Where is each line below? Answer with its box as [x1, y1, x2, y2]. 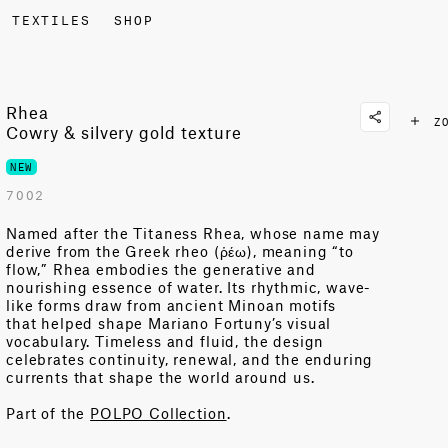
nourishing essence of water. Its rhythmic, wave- [6, 277, 372, 296]
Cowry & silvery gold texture [6, 122, 242, 142]
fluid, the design [200, 331, 325, 350]
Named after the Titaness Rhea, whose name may [6, 223, 380, 242]
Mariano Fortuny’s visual [148, 313, 332, 332]
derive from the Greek [6, 241, 171, 260]
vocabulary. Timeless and [6, 331, 196, 350]
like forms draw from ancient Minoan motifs [6, 295, 337, 314]
